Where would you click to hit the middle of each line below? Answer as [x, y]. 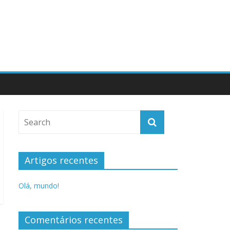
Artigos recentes [61, 160]
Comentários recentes [74, 220]
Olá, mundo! [39, 186]
